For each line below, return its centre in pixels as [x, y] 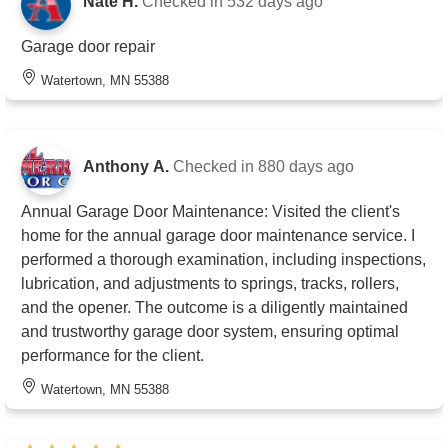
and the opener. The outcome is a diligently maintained [214, 307]
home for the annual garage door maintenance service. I [218, 235]
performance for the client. [112, 355]
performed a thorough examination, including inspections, [223, 259]
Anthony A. [126, 166]
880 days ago [306, 166]
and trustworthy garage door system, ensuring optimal [210, 331]
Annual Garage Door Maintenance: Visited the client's [210, 211]
